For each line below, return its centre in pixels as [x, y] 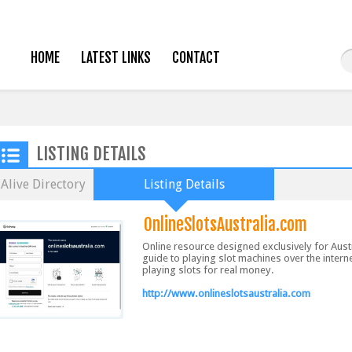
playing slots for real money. [208, 270]
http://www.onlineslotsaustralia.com [226, 293]
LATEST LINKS [115, 58]
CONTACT [196, 58]
